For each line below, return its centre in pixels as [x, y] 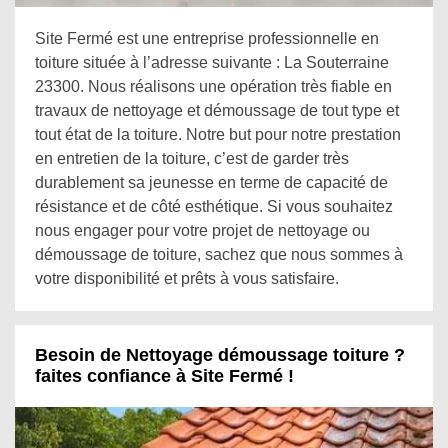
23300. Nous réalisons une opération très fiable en [213, 86]
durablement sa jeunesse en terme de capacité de [211, 182]
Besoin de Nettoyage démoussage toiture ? [220, 355]
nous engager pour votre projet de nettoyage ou [202, 230]
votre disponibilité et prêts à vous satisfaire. [187, 278]
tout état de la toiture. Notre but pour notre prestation [218, 134]
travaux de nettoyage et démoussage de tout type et [217, 110]
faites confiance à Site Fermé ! [164, 376]
